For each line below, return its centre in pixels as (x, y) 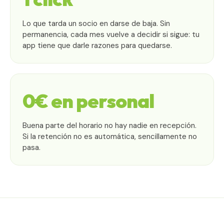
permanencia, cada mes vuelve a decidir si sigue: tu (111, 34)
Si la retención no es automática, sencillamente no (110, 136)
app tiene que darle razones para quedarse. (97, 45)
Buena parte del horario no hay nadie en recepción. (109, 125)
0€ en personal (88, 101)
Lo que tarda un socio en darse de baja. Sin (96, 23)
